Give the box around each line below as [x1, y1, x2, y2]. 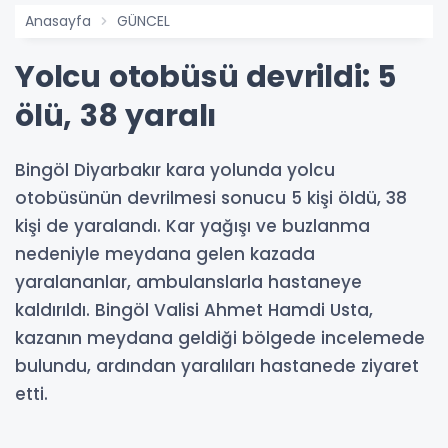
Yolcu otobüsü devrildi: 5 [15, 56, 396, 99]
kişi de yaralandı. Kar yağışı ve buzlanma [15, 214, 370, 239]
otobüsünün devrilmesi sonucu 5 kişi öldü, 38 [15, 186, 407, 211]
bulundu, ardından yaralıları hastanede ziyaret [15, 354, 419, 379]
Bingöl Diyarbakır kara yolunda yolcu [15, 158, 335, 183]
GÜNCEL [117, 11, 170, 32]
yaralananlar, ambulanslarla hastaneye [15, 270, 362, 295]
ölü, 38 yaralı [15, 95, 217, 138]
